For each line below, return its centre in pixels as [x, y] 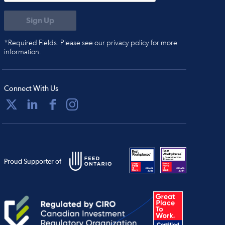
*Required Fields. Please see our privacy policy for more [90, 43]
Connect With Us [31, 88]
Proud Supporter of [32, 161]
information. [22, 52]
